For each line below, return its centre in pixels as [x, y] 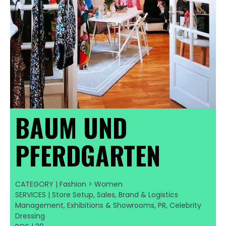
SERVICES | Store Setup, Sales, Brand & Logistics [97, 194]
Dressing [30, 216]
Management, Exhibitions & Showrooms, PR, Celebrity [108, 205]
